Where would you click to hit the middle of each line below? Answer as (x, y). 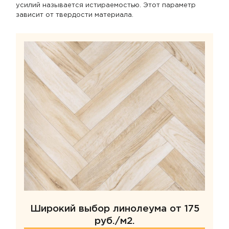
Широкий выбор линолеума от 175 (114, 209)
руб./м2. (114, 221)
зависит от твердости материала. (75, 15)
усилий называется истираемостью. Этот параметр (106, 6)
